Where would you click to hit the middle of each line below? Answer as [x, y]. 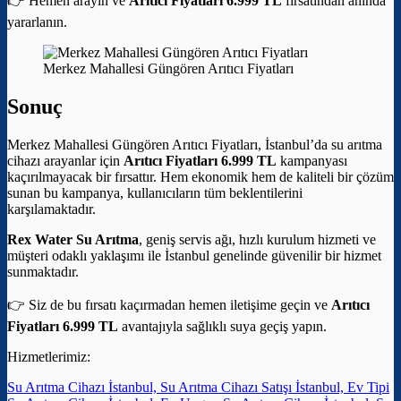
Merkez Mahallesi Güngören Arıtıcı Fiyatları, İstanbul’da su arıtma [195, 145]
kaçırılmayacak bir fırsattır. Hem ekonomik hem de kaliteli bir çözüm [200, 177]
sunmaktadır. [43, 272]
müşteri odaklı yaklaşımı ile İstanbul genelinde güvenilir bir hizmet [194, 256]
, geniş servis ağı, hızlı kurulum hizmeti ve [257, 240]
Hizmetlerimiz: [49, 357]
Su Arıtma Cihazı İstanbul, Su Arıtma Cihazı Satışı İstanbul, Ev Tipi [198, 388]
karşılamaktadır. [51, 209]
